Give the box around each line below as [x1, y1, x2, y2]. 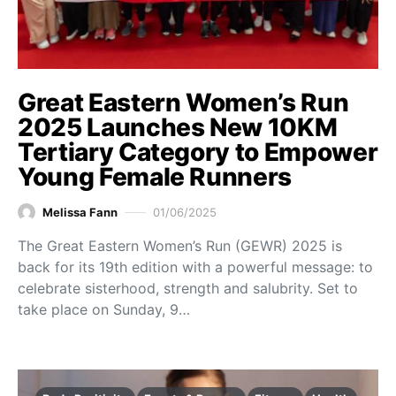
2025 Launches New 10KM [18, 112, 338, 143]
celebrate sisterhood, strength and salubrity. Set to [18, 279, 358, 298]
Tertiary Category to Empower [18, 137, 378, 168]
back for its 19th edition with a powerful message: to [18, 258, 373, 277]
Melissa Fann [42, 204, 118, 219]
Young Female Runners [18, 162, 292, 193]
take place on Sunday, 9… [18, 301, 190, 319]
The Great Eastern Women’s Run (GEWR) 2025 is [18, 237, 342, 255]
